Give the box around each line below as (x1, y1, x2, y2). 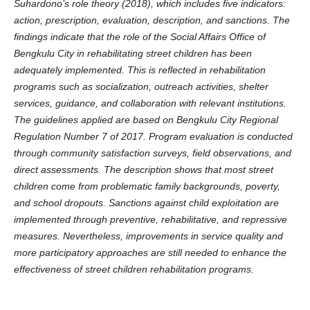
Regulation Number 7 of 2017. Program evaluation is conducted (13, 131, 293, 143)
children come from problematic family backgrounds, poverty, (13, 181, 280, 192)
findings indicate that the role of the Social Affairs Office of (13, 31, 266, 43)
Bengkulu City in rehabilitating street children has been (13, 48, 252, 60)
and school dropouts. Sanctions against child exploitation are (13, 197, 279, 209)
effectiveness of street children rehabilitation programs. (13, 264, 254, 275)
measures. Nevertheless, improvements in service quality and (13, 230, 283, 242)
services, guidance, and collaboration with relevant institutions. (13, 98, 286, 109)
